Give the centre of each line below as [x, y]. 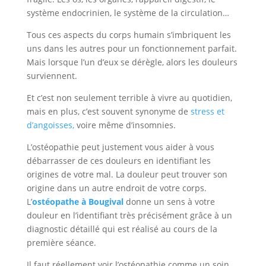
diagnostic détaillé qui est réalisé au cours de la [122, 229]
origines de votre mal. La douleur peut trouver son [127, 174]
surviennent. [52, 76]
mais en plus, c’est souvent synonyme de [108, 111]
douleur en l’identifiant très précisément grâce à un [129, 215]
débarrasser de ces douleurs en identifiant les [118, 161]
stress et [207, 111]
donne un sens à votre [170, 202]
